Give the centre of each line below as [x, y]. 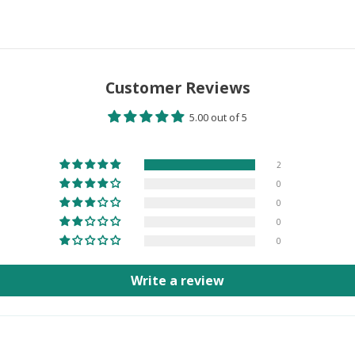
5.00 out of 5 [218, 117]
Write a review [177, 280]
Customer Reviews [177, 87]
